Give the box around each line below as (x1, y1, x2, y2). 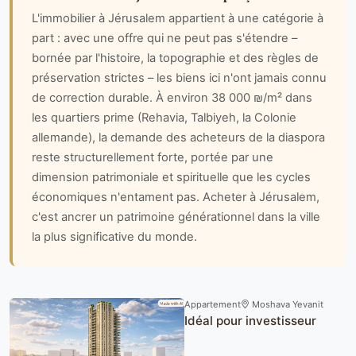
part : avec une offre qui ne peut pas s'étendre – (32, 30, 297, 45)
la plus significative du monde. (32, 229, 197, 244)
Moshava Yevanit (250, 298, 323, 310)
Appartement (184, 298, 241, 310)
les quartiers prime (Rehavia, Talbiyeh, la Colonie (32, 110, 296, 125)
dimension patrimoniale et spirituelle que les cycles (32, 169, 311, 184)
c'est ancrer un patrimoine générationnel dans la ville (32, 209, 320, 224)
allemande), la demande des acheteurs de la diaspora (32, 130, 325, 145)
